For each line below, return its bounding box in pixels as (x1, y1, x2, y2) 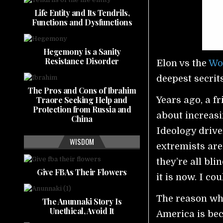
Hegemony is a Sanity (43, 46, 121, 57)
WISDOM (70, 136, 94, 147)
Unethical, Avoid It (50, 206, 114, 216)
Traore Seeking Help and (36, 95, 127, 105)
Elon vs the (156, 58, 209, 68)
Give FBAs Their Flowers (37, 167, 127, 177)
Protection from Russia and (33, 104, 131, 114)
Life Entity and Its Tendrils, (34, 7, 130, 18)
